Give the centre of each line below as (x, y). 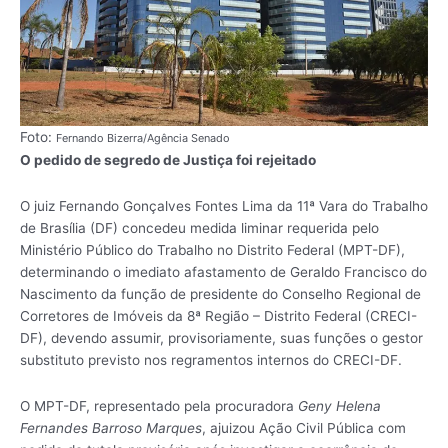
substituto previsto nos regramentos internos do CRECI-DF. (211, 360)
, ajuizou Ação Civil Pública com (304, 428)
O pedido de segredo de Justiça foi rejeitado (168, 160)
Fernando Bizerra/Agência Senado (143, 138)
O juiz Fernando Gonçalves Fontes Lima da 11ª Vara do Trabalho (224, 206)
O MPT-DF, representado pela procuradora (159, 406)
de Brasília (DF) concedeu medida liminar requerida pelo (199, 228)
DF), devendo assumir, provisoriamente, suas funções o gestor (221, 338)
